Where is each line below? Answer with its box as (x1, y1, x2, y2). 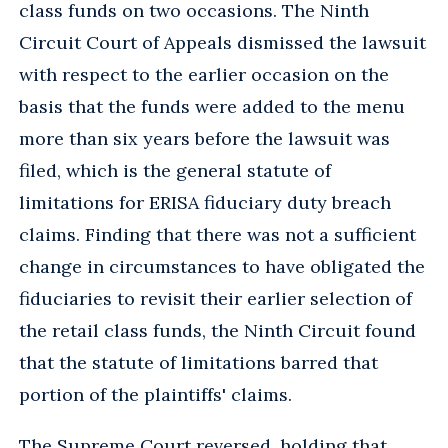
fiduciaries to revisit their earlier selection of (19, 286, 412, 310)
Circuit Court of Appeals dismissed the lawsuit (19, 30, 426, 54)
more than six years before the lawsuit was (19, 126, 390, 150)
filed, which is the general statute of (19, 158, 331, 182)
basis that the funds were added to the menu (19, 94, 405, 118)
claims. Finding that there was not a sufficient (19, 222, 416, 246)
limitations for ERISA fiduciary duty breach (19, 190, 391, 214)
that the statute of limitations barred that (19, 350, 378, 374)
